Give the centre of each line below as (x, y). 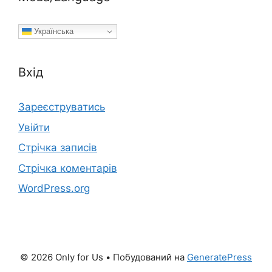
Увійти (34, 127)
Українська (53, 31)
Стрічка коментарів (68, 168)
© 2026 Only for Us (62, 257)
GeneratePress (219, 257)
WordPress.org (54, 189)
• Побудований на (145, 257)
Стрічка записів (58, 148)
